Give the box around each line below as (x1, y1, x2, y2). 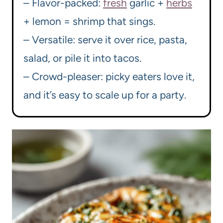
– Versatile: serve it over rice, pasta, (23, 33, 187, 46)
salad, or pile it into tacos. (23, 52, 141, 65)
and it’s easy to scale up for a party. (23, 89, 186, 102)
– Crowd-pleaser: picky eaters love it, (23, 70, 195, 83)
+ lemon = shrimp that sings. (23, 15, 155, 28)
